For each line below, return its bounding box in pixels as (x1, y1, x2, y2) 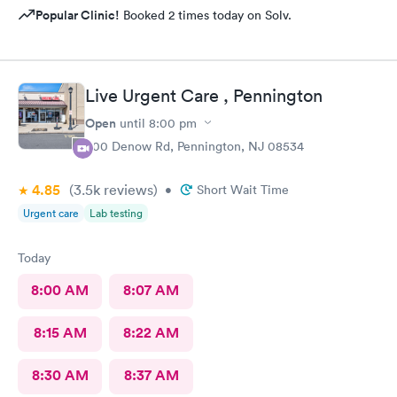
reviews (100, 180, 153, 198)
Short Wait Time (197, 181, 289, 198)
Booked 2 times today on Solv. (120, 7, 292, 23)
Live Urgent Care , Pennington (85, 84, 323, 106)
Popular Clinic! (35, 6, 120, 24)
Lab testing (90, 205, 143, 221)
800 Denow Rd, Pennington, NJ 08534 (85, 137, 304, 154)
